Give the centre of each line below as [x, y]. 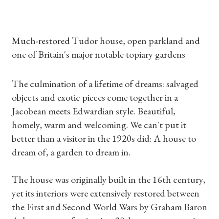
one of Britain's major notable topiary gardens [99, 54]
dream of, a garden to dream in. [71, 152]
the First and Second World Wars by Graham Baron [109, 207]
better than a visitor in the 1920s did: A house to [104, 138]
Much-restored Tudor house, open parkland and [106, 41]
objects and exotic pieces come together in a [95, 97]
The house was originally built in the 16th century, [109, 179]
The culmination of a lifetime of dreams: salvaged [105, 84]
